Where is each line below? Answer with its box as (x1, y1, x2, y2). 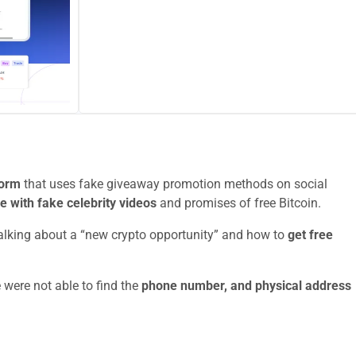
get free (288, 227, 333, 242)
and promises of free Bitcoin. (157, 195, 321, 211)
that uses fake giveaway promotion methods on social (21, 176, 327, 192)
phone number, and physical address (141, 278, 351, 293)
